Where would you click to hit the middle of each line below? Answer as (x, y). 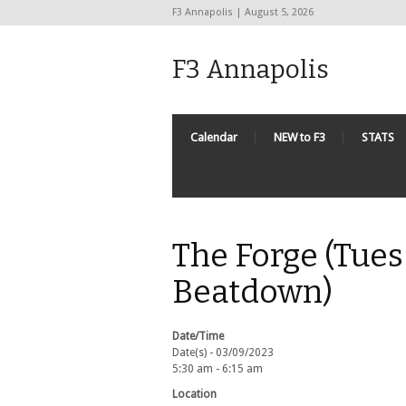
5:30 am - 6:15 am (217, 369)
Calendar (214, 137)
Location (194, 394)
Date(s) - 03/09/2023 (223, 353)
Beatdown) (252, 292)
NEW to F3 (300, 137)
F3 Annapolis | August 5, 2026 (243, 12)
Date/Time (198, 336)
